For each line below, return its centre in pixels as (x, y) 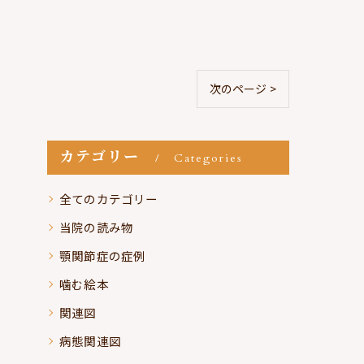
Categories (209, 158)
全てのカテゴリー (109, 199)
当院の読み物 (97, 227)
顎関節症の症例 (103, 256)
